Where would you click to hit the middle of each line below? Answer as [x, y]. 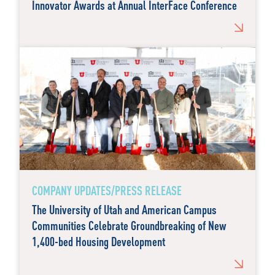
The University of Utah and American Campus [124, 209]
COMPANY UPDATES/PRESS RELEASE [107, 190]
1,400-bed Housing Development [99, 241]
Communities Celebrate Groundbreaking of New [129, 225]
